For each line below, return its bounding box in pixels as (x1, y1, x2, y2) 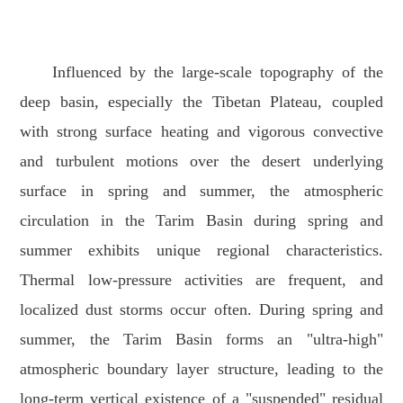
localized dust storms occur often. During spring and (20, 300, 383, 318)
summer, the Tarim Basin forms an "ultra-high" (20, 329, 383, 348)
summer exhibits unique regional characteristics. (20, 240, 383, 259)
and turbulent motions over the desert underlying (20, 151, 383, 170)
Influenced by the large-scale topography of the (52, 62, 383, 81)
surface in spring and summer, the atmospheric (20, 181, 383, 200)
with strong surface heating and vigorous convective (20, 121, 383, 140)
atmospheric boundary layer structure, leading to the (20, 359, 383, 378)
